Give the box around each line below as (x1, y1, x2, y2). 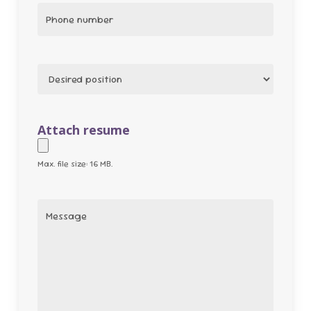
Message (36, 212, 92, 229)
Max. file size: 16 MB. (37, 158, 112, 169)
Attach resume (37, 121, 130, 138)
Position (36, 76, 89, 94)
